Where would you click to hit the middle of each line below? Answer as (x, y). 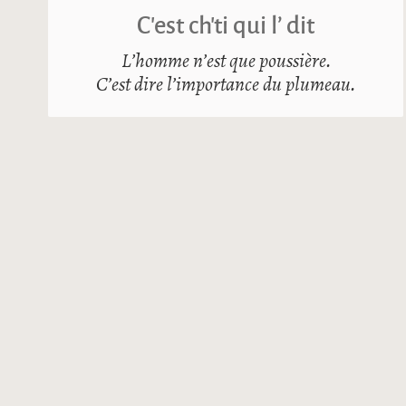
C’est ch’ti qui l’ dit (226, 24)
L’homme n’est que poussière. (226, 62)
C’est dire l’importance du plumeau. (226, 85)
